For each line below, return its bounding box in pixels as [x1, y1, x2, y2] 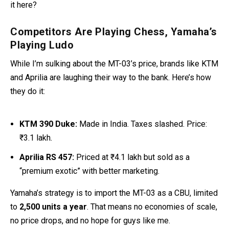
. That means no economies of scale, [87, 201, 217, 212]
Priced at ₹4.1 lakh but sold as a [74, 152, 190, 162]
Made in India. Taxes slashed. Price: [77, 119, 208, 129]
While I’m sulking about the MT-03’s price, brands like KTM [10, 58, 218, 68]
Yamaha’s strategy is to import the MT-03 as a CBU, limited [10, 188, 218, 198]
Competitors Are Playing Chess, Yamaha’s [10, 25, 217, 38]
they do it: [10, 86, 45, 96]
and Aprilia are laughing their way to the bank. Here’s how [10, 72, 211, 82]
